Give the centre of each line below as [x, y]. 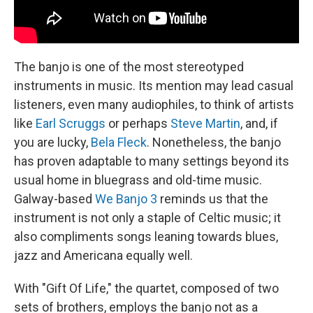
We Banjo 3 [126, 198]
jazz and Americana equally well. [103, 255]
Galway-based [54, 198]
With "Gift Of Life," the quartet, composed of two [146, 288]
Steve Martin [205, 123]
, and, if [259, 123]
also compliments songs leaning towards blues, [146, 236]
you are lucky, [52, 142]
